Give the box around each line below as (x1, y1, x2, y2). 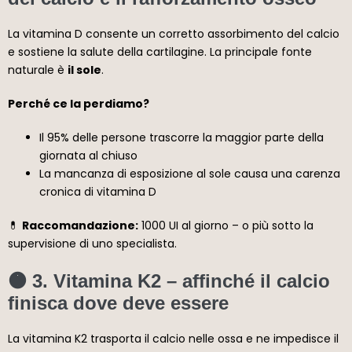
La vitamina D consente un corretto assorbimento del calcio (8, 25, 339, 42)
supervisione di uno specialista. (8, 235, 177, 251)
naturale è (8, 61, 68, 78)
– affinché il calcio (161, 269, 330, 291)
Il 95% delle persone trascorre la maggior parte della (39, 129, 324, 145)
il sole (68, 61, 101, 78)
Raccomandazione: (22, 217, 138, 233)
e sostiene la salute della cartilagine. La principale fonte (8, 43, 312, 60)
